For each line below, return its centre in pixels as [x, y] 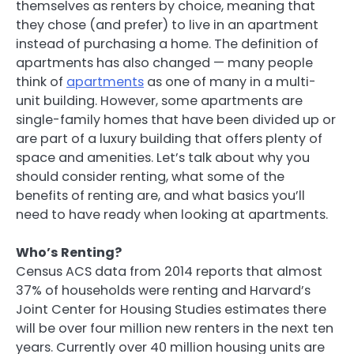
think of [41, 82]
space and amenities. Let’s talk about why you [163, 158]
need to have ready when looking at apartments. [172, 215]
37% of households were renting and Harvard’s [163, 291]
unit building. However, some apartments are [159, 101]
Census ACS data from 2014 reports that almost [169, 272]
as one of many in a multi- [230, 82]
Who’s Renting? [69, 253]
